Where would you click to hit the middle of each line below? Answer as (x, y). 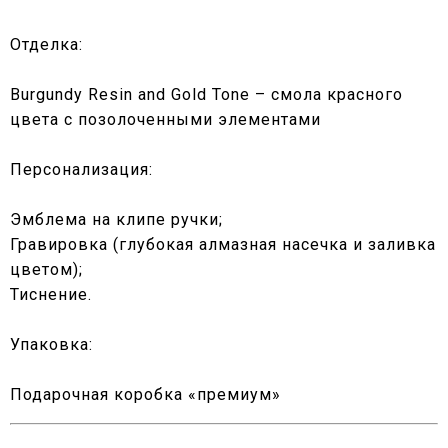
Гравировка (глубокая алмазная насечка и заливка (223, 245)
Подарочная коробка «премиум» (145, 395)
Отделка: (46, 45)
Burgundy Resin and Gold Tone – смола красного (206, 95)
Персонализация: (81, 170)
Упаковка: (51, 345)
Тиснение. (51, 295)
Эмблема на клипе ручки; (116, 220)
